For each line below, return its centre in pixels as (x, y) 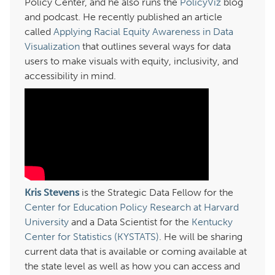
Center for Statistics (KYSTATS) (92, 237)
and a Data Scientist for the (130, 222)
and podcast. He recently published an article (123, 17)
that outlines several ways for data (155, 47)
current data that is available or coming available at (136, 252)
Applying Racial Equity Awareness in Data (143, 32)
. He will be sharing (201, 237)
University (47, 222)
